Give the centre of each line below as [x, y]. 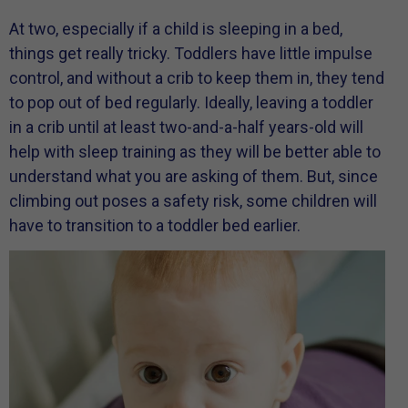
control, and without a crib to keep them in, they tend [197, 77]
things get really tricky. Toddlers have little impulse [191, 53]
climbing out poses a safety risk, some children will [193, 200]
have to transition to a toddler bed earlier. [155, 225]
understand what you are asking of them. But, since [194, 176]
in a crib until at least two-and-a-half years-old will [186, 127]
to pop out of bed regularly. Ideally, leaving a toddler [191, 102]
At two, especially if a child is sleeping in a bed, [176, 28]
